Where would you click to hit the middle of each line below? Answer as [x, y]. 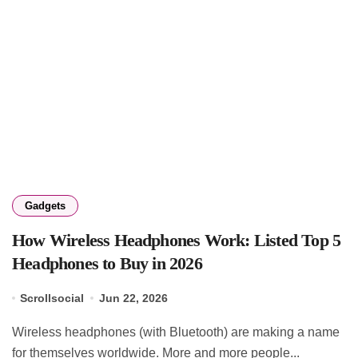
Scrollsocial [52, 298]
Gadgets [45, 205]
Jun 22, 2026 [133, 298]
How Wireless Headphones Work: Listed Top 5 [177, 240]
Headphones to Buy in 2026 [107, 263]
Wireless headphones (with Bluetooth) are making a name [18, 332]
